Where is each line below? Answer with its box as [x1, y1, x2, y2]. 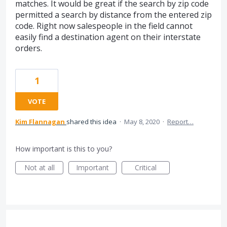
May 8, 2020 [124, 117, 160, 126]
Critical [135, 162, 157, 172]
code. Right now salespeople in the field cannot [15, 20, 193, 31]
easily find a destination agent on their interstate [15, 31, 201, 43]
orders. [15, 42, 42, 54]
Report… [167, 117, 194, 126]
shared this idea [66, 117, 118, 126]
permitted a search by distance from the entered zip [15, 9, 212, 20]
